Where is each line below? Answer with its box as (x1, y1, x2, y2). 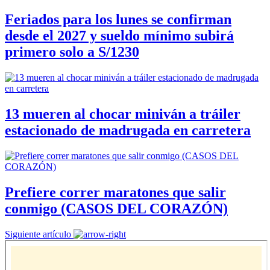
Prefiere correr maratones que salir (5, 184, 226, 200)
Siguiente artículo (5, 228, 71, 239)
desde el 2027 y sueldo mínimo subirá (5, 28, 234, 44)
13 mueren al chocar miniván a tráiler (5, 106, 240, 122)
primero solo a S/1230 (5, 44, 139, 60)
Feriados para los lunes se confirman (5, 11, 231, 28)
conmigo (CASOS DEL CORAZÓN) (5, 200, 228, 216)
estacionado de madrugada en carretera (5, 122, 251, 139)
